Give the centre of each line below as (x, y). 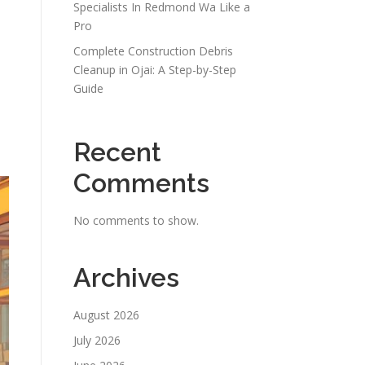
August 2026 (106, 315)
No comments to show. (136, 220)
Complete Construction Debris (153, 51)
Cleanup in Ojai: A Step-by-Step (155, 70)
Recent (117, 152)
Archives (126, 277)
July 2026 (97, 340)
